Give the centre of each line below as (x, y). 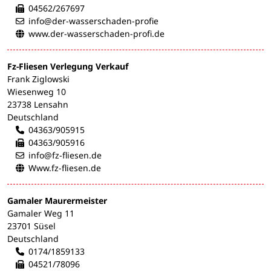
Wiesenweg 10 (37, 92)
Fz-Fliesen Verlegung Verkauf (68, 67)
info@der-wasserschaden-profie (93, 21)
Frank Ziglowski (38, 79)
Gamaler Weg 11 (41, 214)
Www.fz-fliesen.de (65, 168)
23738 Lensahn (38, 105)
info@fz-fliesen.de (65, 155)
